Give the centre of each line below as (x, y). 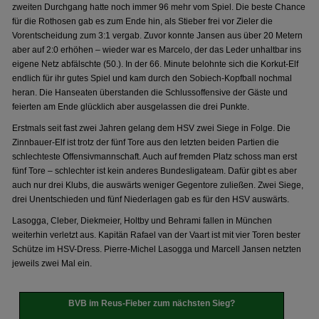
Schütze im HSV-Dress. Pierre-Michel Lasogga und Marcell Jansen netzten (157, 249)
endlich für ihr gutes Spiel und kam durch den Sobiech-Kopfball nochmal (152, 78)
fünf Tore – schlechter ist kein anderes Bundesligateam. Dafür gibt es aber (155, 171)
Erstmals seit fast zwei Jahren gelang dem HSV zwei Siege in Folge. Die (152, 128)
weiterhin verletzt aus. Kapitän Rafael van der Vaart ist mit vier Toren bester (157, 235)
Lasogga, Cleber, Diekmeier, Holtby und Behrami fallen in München (142, 221)
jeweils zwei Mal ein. (52, 263)
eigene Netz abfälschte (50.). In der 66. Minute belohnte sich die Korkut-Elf (156, 64)
